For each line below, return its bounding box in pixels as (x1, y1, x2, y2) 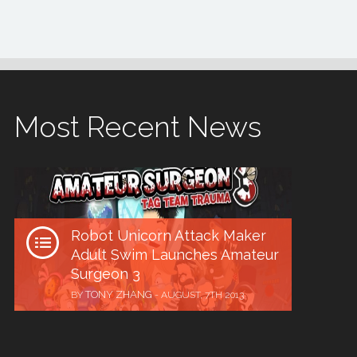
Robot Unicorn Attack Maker (71, 227, 266, 244)
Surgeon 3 (71, 265, 140, 282)
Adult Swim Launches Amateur (71, 246, 279, 263)
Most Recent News (14, 110, 261, 143)
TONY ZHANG (85, 288, 152, 300)
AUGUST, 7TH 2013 (161, 289, 244, 300)
